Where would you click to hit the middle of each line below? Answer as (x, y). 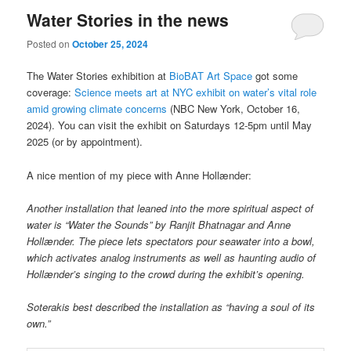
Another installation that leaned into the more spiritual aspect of (170, 208)
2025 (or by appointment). (85, 142)
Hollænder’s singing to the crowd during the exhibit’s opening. (166, 273)
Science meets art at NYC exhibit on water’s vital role (196, 92)
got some (275, 76)
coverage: (51, 92)
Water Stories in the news (128, 20)
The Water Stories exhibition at (98, 76)
